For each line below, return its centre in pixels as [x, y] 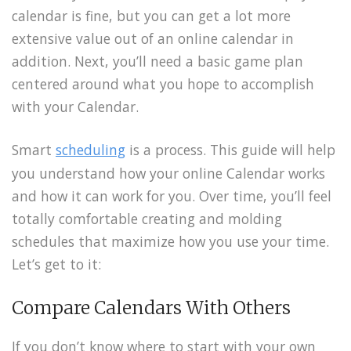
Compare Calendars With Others [151, 308]
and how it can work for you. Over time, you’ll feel [172, 196]
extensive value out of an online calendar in [153, 39]
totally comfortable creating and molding [147, 219]
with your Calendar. [75, 107]
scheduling [90, 150]
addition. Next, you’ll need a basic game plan [157, 62]
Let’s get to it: [56, 264]
